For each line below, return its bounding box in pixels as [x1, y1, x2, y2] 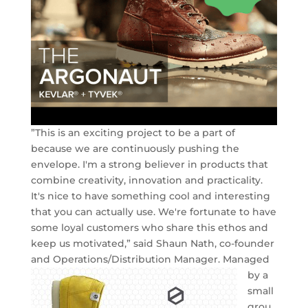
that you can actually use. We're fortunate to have [30, 205, 276, 218]
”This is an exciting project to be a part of [30, 126, 235, 139]
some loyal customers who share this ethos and [30, 221, 268, 234]
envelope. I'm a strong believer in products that [30, 157, 268, 170]
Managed [222, 252, 269, 265]
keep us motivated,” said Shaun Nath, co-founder [30, 236, 274, 250]
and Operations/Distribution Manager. [30, 252, 223, 265]
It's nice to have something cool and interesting [30, 189, 270, 202]
